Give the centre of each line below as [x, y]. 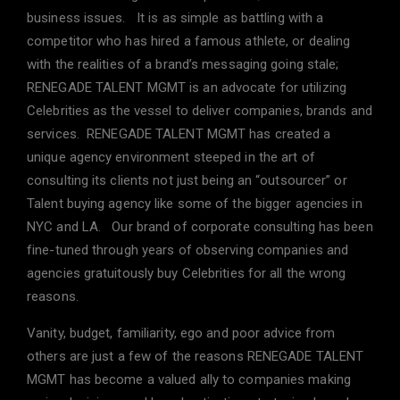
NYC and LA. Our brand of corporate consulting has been [200, 227]
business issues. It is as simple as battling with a [175, 18]
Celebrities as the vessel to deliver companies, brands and [200, 111]
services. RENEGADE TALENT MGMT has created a [179, 134]
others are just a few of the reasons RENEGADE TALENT [196, 356]
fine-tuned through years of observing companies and [188, 250]
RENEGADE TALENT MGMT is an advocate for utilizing [187, 87]
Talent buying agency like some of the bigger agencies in [195, 204]
